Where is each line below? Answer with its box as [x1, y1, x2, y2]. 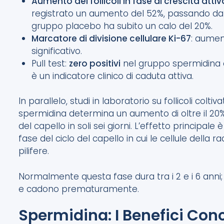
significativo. [31, 44, 82, 57]
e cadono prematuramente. [18, 182, 139, 195]
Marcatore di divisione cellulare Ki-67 [31, 32, 191, 44]
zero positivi [68, 57, 120, 69]
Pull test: [31, 57, 69, 69]
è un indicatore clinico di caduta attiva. [31, 69, 193, 82]
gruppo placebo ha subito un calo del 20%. [31, 19, 212, 32]
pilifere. [18, 145, 49, 157]
